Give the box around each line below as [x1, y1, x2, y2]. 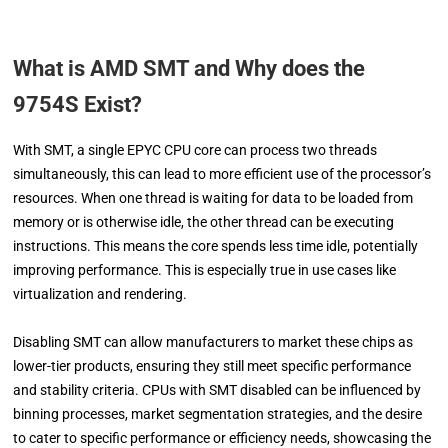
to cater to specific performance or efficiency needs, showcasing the [13, 429, 432, 446]
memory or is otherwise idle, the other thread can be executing [13, 213, 395, 230]
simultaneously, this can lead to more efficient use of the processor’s [13, 165, 432, 182]
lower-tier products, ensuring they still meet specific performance [13, 357, 412, 374]
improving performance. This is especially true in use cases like [13, 261, 397, 278]
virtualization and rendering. [13, 285, 188, 302]
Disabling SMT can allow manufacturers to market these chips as [13, 333, 414, 350]
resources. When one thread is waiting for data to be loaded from [13, 189, 414, 206]
